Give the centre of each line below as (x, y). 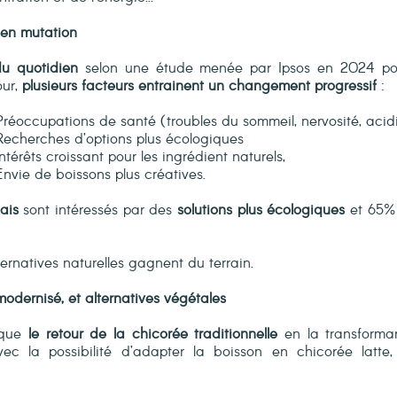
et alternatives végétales (147, 299)
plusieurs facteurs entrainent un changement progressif (199, 86)
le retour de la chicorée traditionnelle (153, 335)
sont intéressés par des (98, 210)
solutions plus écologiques (261, 210)
